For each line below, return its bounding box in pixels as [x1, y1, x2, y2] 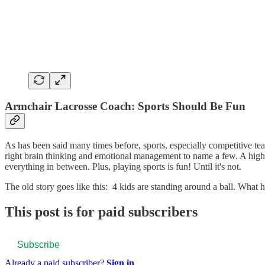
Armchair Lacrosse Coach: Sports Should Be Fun [5, 100, 245, 113]
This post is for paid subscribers [5, 203, 198, 219]
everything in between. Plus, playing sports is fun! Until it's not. [5, 161, 241, 172]
